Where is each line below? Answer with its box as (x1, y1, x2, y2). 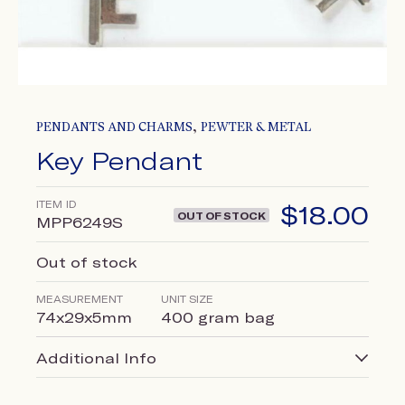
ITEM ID (36, 198, 76, 210)
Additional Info (36, 349, 156, 367)
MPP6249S (36, 213, 123, 231)
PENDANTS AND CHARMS (36, 120, 193, 134)
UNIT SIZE (161, 293, 213, 306)
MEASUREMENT (36, 293, 123, 306)
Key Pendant (36, 145, 202, 175)
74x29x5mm (36, 308, 132, 326)
